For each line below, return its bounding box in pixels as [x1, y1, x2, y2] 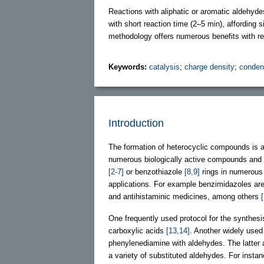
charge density [184, 62, 235, 71]
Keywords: [108, 62, 149, 71]
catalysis [149, 62, 180, 71]
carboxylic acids [108, 226, 166, 235]
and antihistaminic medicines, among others [108, 192, 261, 201]
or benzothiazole [124, 167, 184, 176]
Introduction [108, 117, 164, 129]
